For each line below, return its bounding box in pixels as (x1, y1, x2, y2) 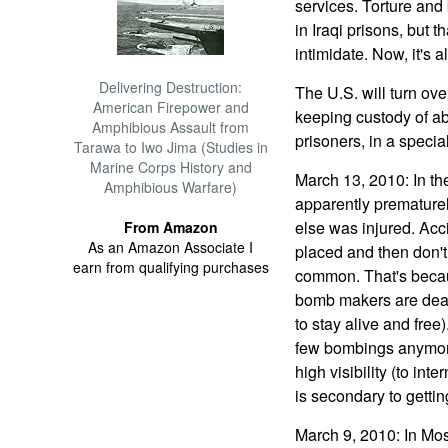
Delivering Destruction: (99, 77, 243, 97)
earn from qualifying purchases (72, 257, 269, 277)
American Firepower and (92, 97, 249, 117)
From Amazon (123, 217, 218, 237)
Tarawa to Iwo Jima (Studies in (73, 137, 268, 157)
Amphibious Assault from (92, 117, 250, 137)
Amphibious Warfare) (104, 177, 238, 197)
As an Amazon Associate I (88, 237, 254, 257)
